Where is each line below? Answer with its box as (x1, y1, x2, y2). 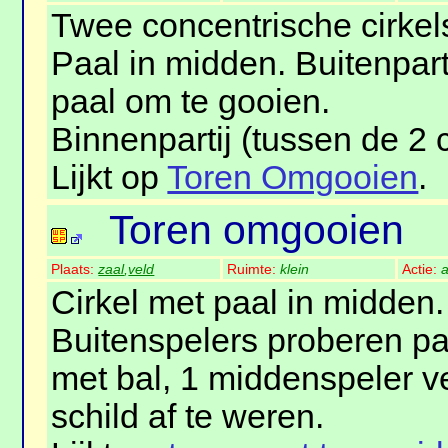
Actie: (402, 261, 442, 278)
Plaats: (51, 261, 99, 278)
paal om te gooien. (51, 83, 331, 121)
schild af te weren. (51, 398, 325, 436)
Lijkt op (51, 159, 168, 197)
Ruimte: (227, 261, 281, 278)
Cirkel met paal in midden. (51, 284, 445, 322)
